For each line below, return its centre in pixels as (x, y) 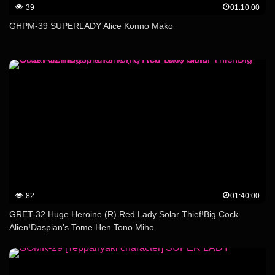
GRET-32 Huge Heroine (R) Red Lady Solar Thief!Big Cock (124, 215)
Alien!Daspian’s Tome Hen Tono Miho (82, 227)
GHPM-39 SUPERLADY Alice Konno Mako (91, 26)
